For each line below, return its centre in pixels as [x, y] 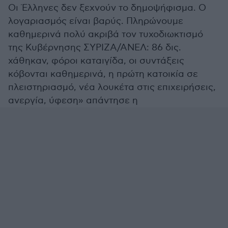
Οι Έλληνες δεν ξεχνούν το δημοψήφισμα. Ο [107, 8]
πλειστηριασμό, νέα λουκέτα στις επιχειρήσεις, [112, 87]
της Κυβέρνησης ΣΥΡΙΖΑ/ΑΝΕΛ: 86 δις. [95, 48]
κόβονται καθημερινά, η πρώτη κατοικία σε [103, 74]
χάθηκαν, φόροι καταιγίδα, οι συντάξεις [96, 61]
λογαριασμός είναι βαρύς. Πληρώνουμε [96, 21]
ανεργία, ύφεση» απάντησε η [73, 101]
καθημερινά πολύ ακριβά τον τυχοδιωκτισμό [106, 34]
